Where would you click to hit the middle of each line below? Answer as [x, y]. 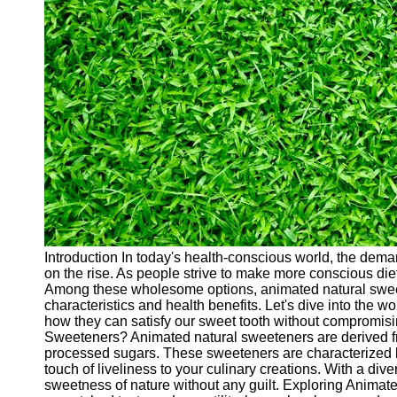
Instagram [59, 135]
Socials [52, 41]
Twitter [64, 165]
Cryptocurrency [76, 9]
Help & [50, 241]
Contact [53, 289]
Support [53, 257]
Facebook [60, 89]
